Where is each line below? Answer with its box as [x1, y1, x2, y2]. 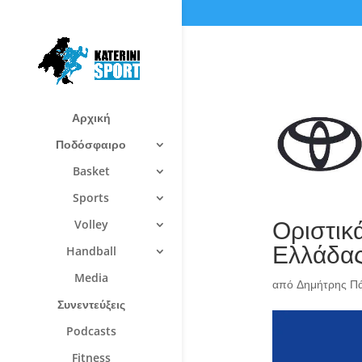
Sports [73, 189, 109, 205]
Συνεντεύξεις [57, 296, 125, 312]
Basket [72, 162, 110, 179]
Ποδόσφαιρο [56, 136, 126, 152]
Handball [65, 242, 116, 259]
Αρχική [71, 109, 111, 125]
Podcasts [65, 322, 116, 339]
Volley [74, 216, 108, 232]
